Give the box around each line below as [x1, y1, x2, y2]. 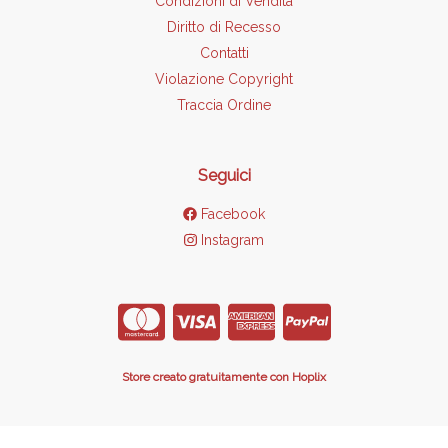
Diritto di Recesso [167, 19, 281, 35]
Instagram [196, 232, 264, 248]
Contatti [199, 45, 249, 61]
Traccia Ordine [177, 97, 271, 113]
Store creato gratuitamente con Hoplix [122, 369, 326, 384]
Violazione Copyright [155, 71, 293, 87]
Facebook [197, 206, 265, 222]
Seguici [197, 166, 251, 185]
